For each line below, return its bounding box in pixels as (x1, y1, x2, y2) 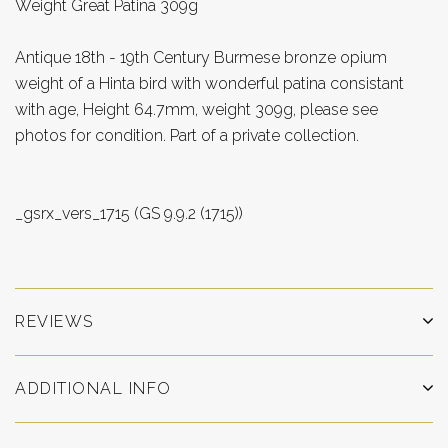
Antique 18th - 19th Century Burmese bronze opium (15, 47, 387, 67)
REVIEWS (15, 311, 94, 331)
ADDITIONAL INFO (15, 378, 172, 398)
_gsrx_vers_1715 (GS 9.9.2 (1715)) (15, 203, 243, 223)
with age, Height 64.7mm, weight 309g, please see (15, 99, 378, 119)
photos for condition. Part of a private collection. (15, 125, 359, 145)
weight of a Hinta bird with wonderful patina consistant (15, 73, 404, 93)
